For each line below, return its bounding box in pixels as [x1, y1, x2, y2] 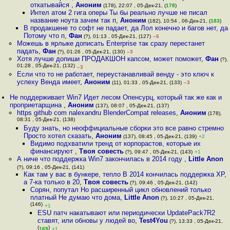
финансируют [30, 147, 75, 155]
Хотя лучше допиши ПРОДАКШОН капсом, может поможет [16, 55, 201, 63]
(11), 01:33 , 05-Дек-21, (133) [110, 80, 182, 85]
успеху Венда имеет [16, 78, 80, 86]
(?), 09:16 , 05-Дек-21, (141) [16, 164, 84, 170]
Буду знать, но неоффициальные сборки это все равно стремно [23, 124, 224, 132]
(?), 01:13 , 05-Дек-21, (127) [82, 33, 151, 39]
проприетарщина [10, 101, 64, 109]
